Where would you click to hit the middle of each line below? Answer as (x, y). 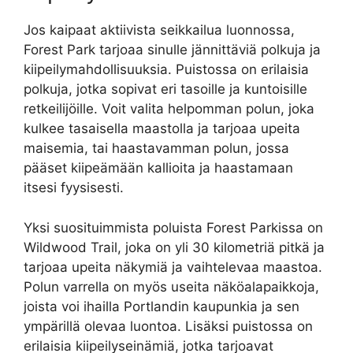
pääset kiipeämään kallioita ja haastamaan (158, 168)
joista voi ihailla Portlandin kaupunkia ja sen (162, 306)
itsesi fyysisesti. (74, 188)
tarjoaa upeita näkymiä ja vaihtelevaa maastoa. (173, 267)
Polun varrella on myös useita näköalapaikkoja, (171, 286)
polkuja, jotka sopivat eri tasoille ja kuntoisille (165, 89)
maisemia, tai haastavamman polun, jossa (156, 149)
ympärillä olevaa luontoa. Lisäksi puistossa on (168, 326)
